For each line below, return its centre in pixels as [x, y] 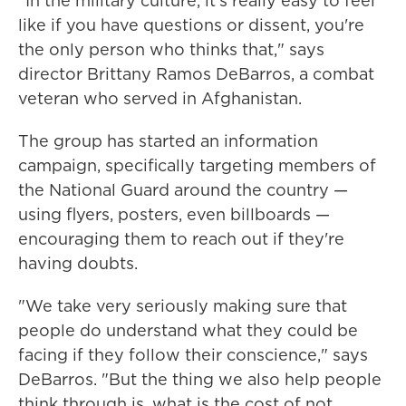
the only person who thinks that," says [171, 49]
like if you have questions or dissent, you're [191, 25]
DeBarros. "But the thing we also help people [200, 379]
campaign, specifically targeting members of [197, 165]
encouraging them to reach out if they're [181, 239]
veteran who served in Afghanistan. [160, 98]
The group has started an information [168, 141]
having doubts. [78, 263]
